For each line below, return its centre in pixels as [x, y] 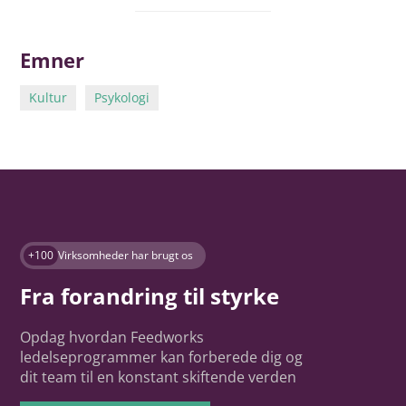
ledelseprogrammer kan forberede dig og [162, 358]
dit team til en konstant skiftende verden [159, 377]
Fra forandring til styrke [150, 296]
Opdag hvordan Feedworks [112, 338]
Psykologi [122, 98]
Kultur [48, 98]
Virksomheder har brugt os [126, 256]
